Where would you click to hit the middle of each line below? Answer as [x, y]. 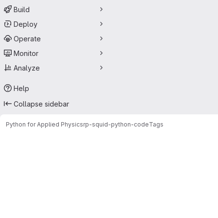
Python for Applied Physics [45, 124]
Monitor [26, 53]
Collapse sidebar [41, 104]
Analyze [27, 68]
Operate [27, 38]
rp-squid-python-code [116, 124]
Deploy [26, 24]
